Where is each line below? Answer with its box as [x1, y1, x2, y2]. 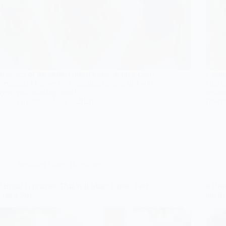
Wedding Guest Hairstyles [18, 160, 101, 169]
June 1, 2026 [52, 96, 94, 105]
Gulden [18, 96, 42, 105]
